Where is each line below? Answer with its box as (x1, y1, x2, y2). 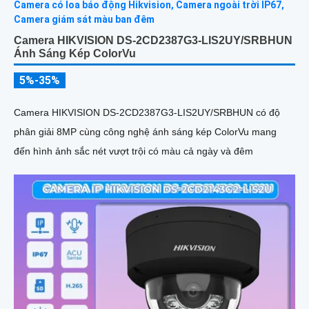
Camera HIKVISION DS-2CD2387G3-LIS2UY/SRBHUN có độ (14, 107, 280, 119)
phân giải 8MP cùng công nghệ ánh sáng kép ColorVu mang (14, 126, 277, 138)
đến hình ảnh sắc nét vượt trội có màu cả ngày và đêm (14, 146, 253, 157)
